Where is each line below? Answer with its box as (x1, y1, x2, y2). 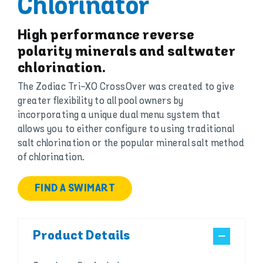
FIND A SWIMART (34, 181, 115, 196)
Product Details (32, 227, 130, 245)
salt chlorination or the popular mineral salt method (17, 137, 245, 150)
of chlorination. (17, 151, 85, 164)
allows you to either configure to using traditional (17, 123, 235, 136)
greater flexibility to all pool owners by (17, 95, 184, 108)
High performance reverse (17, 26, 195, 46)
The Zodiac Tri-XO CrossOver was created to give (17, 80, 234, 94)
